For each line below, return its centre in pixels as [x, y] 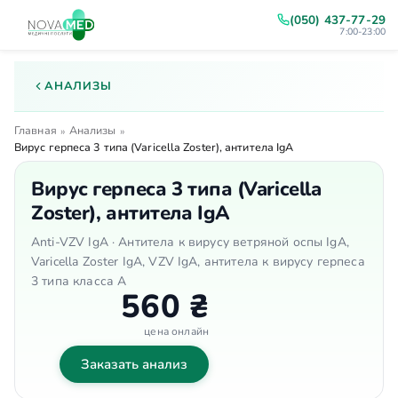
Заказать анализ [134, 364]
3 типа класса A [79, 281]
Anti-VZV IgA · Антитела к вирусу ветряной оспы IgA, [190, 242]
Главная [36, 130]
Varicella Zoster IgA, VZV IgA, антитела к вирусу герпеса [198, 262]
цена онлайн [176, 331]
